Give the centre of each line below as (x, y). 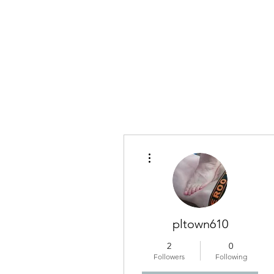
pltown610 (200, 224)
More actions (174, 150)
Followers (169, 257)
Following (231, 257)
